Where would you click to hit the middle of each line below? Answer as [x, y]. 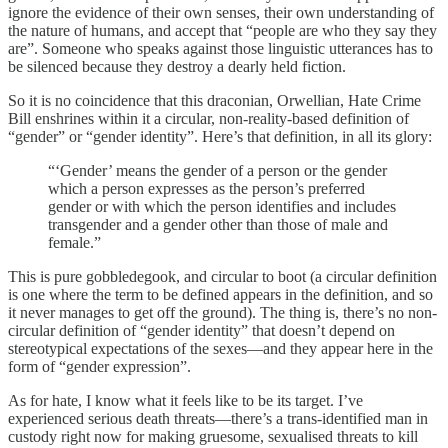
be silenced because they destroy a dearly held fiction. [177, 66]
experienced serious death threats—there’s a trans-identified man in [218, 418]
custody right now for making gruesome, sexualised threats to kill [213, 436]
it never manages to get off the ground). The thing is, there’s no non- [222, 312]
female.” [74, 242]
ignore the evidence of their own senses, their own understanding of [221, 12]
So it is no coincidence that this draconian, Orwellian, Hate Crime [214, 100]
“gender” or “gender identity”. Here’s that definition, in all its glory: [220, 136]
